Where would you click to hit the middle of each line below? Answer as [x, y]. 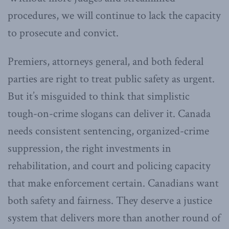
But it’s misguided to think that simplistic [99, 96]
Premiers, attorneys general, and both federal [106, 61]
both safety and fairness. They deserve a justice [110, 200]
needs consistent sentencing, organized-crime [108, 131]
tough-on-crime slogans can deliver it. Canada [109, 113]
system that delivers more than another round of [114, 218]
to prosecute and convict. [63, 33]
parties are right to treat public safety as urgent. [111, 79]
